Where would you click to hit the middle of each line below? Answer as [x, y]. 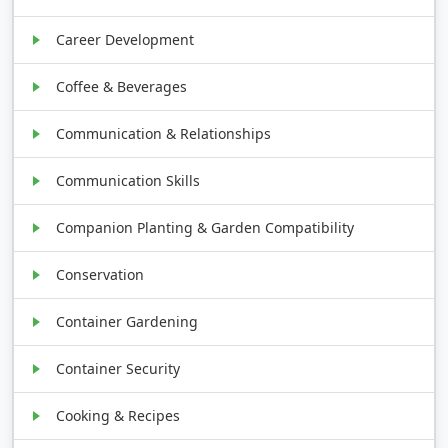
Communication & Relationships [164, 133]
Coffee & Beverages [122, 86]
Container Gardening [127, 321]
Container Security [118, 368]
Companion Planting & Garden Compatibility [205, 227]
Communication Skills [128, 180]
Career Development [125, 39]
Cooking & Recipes [118, 415]
